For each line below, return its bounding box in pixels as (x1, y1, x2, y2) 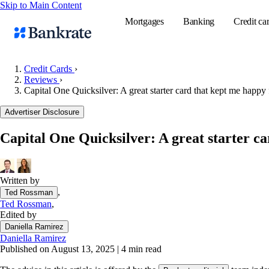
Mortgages (125, 16, 164, 26)
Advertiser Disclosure (5, 107, 79, 116)
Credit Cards (24, 64, 74, 74)
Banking (183, 16, 214, 26)
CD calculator (215, 195, 268, 205)
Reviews (24, 74, 59, 85)
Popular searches (210, 96, 267, 105)
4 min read (119, 243, 162, 254)
